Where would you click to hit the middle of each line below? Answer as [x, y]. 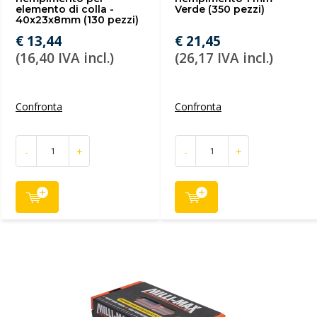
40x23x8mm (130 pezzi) [77, 20]
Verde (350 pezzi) [220, 9]
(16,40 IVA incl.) [65, 58]
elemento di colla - [65, 9]
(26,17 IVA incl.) [224, 58]
